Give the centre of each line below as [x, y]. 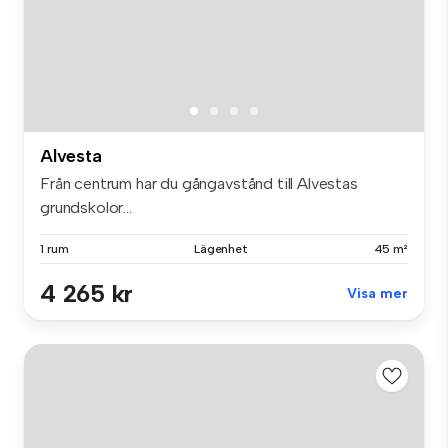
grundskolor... [86, 207]
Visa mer [377, 293]
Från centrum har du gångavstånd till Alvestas [199, 183]
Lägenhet [221, 248]
